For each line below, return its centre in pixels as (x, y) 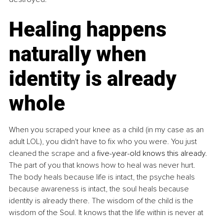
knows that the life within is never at (144, 213)
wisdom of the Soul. (43, 213)
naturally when (80, 54)
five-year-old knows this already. (153, 154)
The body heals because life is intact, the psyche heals (103, 177)
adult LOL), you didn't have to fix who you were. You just (104, 142)
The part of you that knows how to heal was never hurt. (103, 166)
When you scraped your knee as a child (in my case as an (107, 130)
